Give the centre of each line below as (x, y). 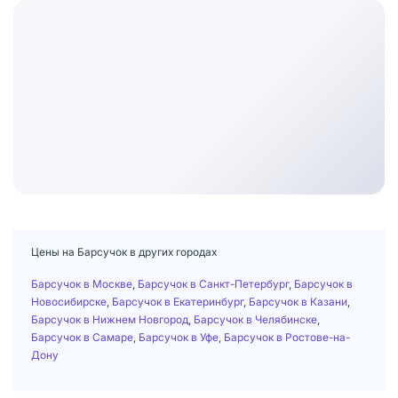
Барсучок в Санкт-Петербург (213, 283)
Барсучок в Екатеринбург (178, 301)
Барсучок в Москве (82, 283)
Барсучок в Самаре (82, 337)
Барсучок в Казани (298, 301)
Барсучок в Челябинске (255, 319)
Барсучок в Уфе (179, 337)
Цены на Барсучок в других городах (124, 251)
